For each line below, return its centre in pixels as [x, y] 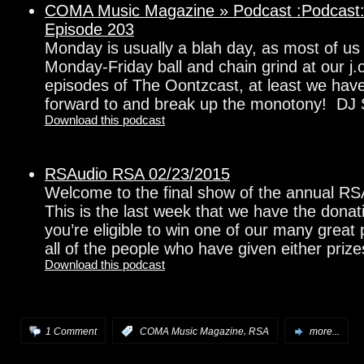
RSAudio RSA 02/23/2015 [137, 173]
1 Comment [71, 331]
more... [325, 331]
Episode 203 [89, 29]
